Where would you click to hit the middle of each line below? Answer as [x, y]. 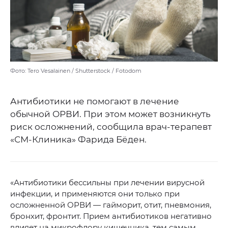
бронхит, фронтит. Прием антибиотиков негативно [111, 216]
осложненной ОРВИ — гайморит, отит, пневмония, [111, 205]
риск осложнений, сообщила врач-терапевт [111, 127]
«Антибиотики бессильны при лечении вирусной [107, 183]
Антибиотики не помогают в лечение [95, 102]
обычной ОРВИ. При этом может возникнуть [110, 114]
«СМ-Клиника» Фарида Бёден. [78, 140]
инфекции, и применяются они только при [95, 194]
